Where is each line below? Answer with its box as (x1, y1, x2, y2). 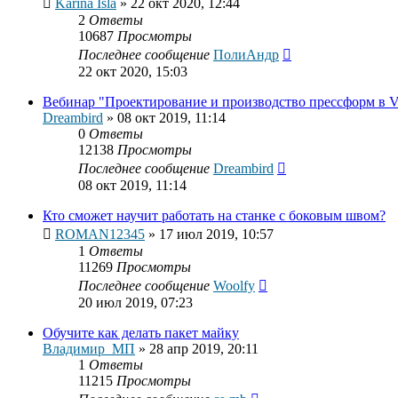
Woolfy (213, 278, 255, 294)
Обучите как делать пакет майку (43, 325, 239, 341)
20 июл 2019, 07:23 (78, 295, 193, 311)
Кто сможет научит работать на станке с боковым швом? (43, 208, 386, 224)
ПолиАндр (213, 47, 279, 63)
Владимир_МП (43, 341, 135, 357)
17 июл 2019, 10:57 (159, 227, 274, 243)
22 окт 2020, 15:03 (78, 64, 187, 80)
